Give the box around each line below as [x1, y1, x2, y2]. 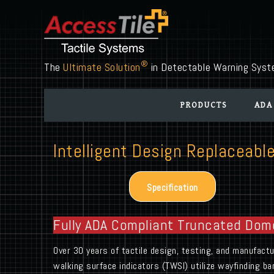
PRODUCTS [180, 100, 228, 110]
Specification [147, 181, 198, 194]
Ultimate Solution [63, 60, 141, 74]
